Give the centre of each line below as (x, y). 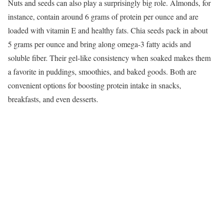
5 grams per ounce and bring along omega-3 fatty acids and (99, 44)
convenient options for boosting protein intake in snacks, (95, 85)
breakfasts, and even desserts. (53, 99)
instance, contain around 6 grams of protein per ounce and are (103, 16)
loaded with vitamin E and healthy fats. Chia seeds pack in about (108, 30)
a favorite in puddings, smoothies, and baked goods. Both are (102, 71)
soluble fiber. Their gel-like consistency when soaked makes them (109, 58)
